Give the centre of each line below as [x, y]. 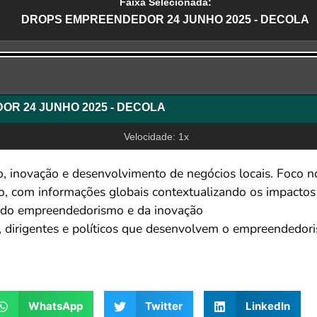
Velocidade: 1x [157, 137]
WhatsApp [55, 306]
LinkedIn [267, 306]
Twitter [164, 306]
